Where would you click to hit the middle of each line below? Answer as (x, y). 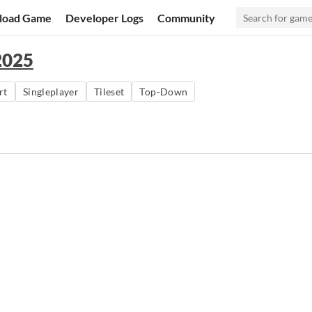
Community (187, 17)
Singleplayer (51, 92)
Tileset (109, 92)
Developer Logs (105, 17)
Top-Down (164, 92)
